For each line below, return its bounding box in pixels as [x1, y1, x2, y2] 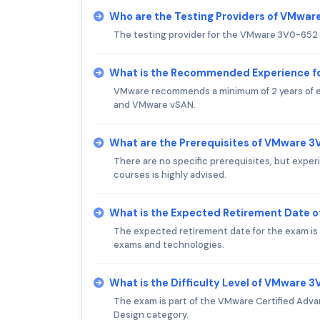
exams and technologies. [114, 238, 224, 251]
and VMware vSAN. [114, 98, 196, 111]
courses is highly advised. [114, 168, 226, 181]
